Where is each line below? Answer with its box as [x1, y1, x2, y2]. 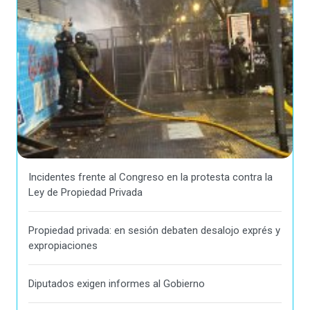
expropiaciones [28, 239, 98, 253]
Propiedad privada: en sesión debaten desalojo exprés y [28, 224, 280, 237]
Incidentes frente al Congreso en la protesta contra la [28, 171, 273, 184]
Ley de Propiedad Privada [28, 186, 143, 199]
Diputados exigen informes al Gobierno [28, 277, 205, 291]
